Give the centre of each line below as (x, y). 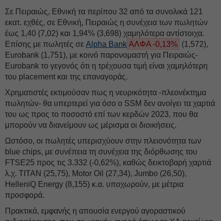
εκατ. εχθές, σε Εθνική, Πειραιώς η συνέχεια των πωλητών (106, 22)
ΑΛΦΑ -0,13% (153, 44)
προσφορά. (25, 195)
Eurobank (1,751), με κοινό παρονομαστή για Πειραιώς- (101, 55)
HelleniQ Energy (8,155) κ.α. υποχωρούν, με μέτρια (94, 184)
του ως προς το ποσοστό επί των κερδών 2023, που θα (101, 114)
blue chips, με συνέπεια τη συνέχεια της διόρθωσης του (101, 152)
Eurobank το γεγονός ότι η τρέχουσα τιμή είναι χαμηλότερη (106, 66)
